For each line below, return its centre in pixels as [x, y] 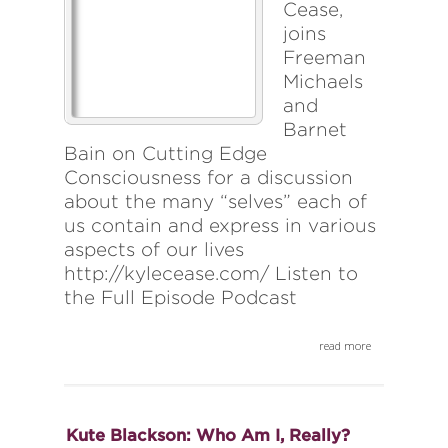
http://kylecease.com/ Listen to [211, 274]
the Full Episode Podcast [180, 298]
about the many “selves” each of [215, 202]
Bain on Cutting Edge [165, 154]
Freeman [324, 58]
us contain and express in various [220, 226]
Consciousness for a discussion [208, 178]
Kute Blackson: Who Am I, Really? [208, 435]
